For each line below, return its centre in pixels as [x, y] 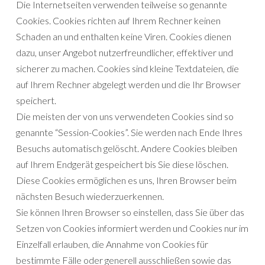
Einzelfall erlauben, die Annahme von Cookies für [112, 244]
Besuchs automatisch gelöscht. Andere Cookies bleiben [127, 148]
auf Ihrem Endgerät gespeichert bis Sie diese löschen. [122, 164]
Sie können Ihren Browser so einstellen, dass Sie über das [130, 212]
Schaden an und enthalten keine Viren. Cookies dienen [124, 37]
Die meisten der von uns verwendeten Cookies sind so [125, 117]
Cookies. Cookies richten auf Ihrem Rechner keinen [118, 21]
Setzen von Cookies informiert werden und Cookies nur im [132, 228]
